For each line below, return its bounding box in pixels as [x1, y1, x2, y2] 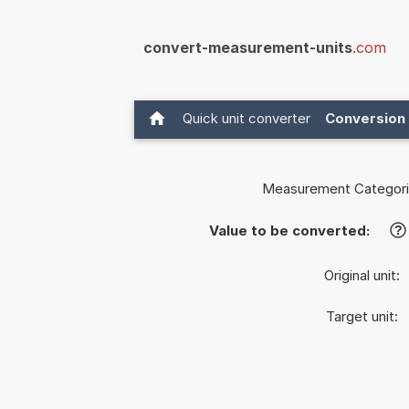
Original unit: [324, 267, 404, 285]
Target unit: [326, 308, 402, 326]
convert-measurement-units [143, 38, 352, 57]
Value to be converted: [209, 222, 371, 240]
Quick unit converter [183, 110, 310, 127]
